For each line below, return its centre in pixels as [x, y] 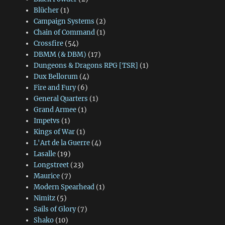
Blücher [46, 11]
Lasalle [44, 154]
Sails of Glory [54, 209]
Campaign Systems [64, 22]
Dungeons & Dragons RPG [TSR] [86, 66]
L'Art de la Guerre [62, 143]
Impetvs [46, 121]
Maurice [46, 176]
